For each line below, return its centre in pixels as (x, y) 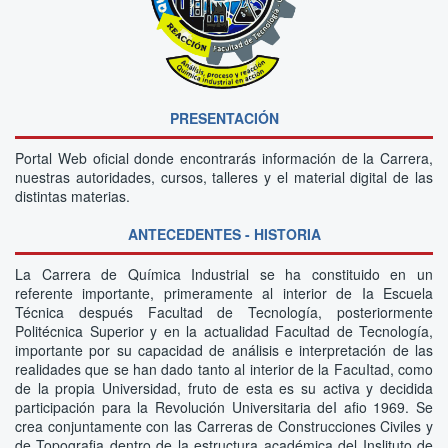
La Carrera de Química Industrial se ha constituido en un (224, 273)
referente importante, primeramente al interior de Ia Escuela (224, 292)
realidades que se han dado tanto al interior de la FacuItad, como (224, 368)
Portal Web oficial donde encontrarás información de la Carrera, (224, 157)
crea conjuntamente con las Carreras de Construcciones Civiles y (224, 425)
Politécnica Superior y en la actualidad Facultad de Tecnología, (224, 330)
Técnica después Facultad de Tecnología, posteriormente (224, 311)
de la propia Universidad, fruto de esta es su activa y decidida (224, 387)
